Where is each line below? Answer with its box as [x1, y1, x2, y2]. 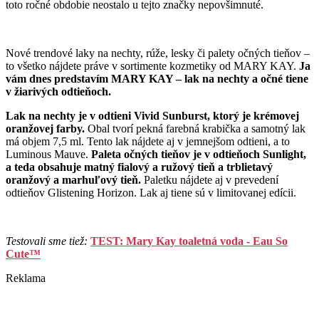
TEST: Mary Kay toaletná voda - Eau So [90, 235, 288, 248]
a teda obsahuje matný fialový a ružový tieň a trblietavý [6, 161, 273, 174]
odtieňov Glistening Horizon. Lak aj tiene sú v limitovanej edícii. [6, 187, 296, 199]
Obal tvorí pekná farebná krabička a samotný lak [88, 122, 305, 135]
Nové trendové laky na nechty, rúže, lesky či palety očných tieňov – [6, 47, 310, 60]
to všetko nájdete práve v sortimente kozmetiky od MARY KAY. [6, 60, 299, 73]
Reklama [6, 272, 46, 285]
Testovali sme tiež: [6, 235, 90, 248]
